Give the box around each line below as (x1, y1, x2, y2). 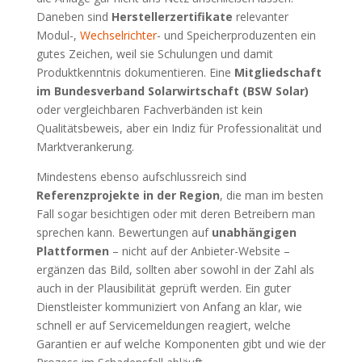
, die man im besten (219, 187, 323, 203)
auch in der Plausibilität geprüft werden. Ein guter (36, 280, 291, 296)
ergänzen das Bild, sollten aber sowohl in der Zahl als (36, 261, 314, 277)
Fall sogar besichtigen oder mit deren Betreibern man (36, 205, 315, 221)
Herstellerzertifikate (111, 8, 233, 24)
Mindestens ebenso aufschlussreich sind (36, 168, 246, 184)
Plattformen (36, 242, 109, 259)
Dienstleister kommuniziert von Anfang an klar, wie (36, 298, 302, 314)
